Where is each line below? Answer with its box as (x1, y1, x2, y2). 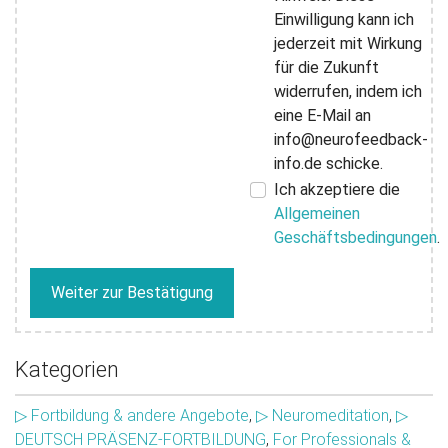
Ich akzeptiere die (273, 179, 400, 199)
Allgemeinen (273, 203, 360, 223)
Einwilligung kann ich (273, 9, 414, 29)
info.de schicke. (273, 153, 383, 173)
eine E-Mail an (273, 105, 371, 125)
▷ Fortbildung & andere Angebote (15, 405, 249, 425)
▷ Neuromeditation (256, 405, 389, 425)
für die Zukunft (273, 57, 379, 77)
